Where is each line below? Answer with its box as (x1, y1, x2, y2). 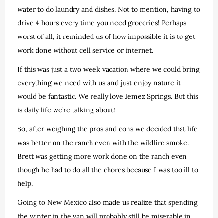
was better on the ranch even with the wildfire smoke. (18, 138, 189, 147)
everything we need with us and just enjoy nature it (18, 78, 181, 87)
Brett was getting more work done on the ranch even (18, 151, 187, 161)
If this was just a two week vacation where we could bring (18, 64, 200, 73)
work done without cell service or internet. (18, 45, 154, 54)
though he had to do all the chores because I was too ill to (18, 165, 199, 174)
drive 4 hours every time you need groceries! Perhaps (18, 18, 187, 27)
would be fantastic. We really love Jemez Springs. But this (18, 91, 199, 101)
